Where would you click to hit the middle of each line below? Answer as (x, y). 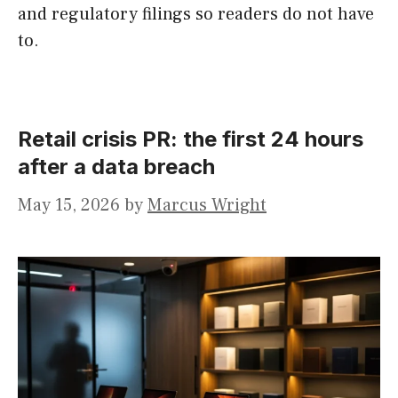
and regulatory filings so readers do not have (196, 15)
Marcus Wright (207, 206)
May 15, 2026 (69, 206)
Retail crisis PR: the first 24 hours (191, 139)
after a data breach (116, 167)
